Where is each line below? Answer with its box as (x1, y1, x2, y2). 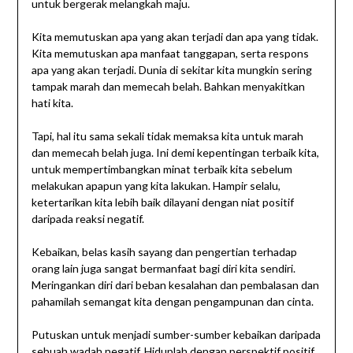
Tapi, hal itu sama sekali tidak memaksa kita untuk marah (31, 129, 303, 143)
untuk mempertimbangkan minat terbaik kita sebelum (31, 162, 292, 176)
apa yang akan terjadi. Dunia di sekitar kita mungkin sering (31, 63, 312, 77)
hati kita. (31, 96, 73, 110)
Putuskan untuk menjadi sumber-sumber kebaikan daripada (31, 328, 321, 342)
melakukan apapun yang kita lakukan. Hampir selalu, (31, 179, 281, 193)
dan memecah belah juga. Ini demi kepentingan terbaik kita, (31, 146, 319, 160)
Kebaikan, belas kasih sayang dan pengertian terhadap (31, 245, 297, 259)
